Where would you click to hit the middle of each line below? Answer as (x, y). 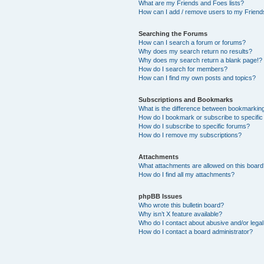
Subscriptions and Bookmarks (186, 100)
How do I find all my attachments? (187, 175)
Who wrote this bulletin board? (181, 205)
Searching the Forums (173, 34)
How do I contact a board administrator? (196, 232)
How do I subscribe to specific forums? (194, 126)
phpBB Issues (161, 197)
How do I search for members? (183, 69)
